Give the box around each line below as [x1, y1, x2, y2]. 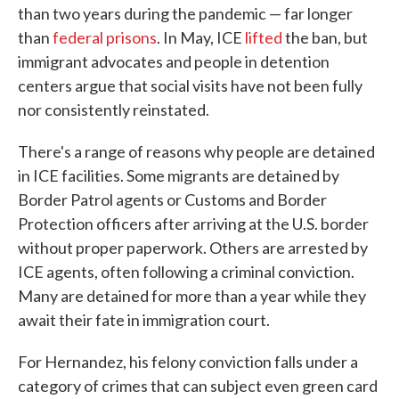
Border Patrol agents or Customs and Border [18, 190, 327, 209]
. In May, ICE [157, 28, 245, 47]
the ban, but [282, 28, 368, 47]
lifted [245, 28, 282, 47]
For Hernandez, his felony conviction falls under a [18, 352, 358, 371]
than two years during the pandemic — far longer [18, 4, 353, 23]
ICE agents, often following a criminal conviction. [18, 262, 354, 281]
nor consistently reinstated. [18, 100, 209, 119]
